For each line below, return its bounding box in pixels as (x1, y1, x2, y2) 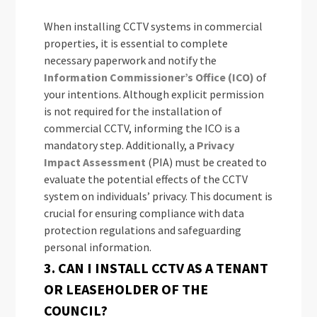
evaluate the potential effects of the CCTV (44, 172, 248, 187)
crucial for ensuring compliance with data (44, 206, 245, 221)
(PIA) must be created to (146, 155, 267, 170)
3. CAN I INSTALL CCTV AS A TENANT (44, 259, 269, 277)
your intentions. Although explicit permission (44, 87, 265, 102)
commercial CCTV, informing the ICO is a (44, 121, 241, 136)
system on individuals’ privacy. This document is (44, 189, 273, 204)
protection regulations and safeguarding (44, 223, 242, 238)
